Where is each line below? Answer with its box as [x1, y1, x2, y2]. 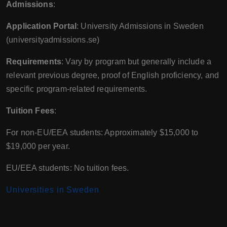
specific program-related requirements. [6, 85, 147, 94]
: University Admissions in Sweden [77, 22, 204, 31]
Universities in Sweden [6, 185, 99, 195]
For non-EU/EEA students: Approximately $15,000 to [6, 128, 199, 137]
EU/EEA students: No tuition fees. [6, 164, 129, 173]
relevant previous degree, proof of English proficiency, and [6, 71, 219, 80]
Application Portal [6, 22, 77, 31]
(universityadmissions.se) [6, 35, 100, 45]
